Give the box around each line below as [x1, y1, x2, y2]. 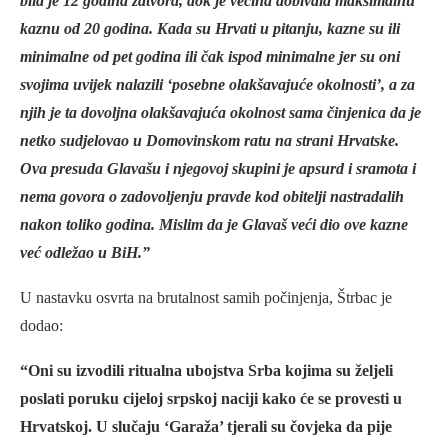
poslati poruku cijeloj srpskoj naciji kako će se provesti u [20, 390, 402, 408]
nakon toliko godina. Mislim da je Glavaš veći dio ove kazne [20, 216, 408, 234]
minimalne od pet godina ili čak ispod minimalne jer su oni [20, 48, 400, 66]
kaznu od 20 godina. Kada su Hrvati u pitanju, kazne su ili [20, 20, 400, 38]
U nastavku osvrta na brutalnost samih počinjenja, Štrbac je [20, 289, 392, 307]
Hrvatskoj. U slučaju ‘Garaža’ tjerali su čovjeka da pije [20, 418, 392, 436]
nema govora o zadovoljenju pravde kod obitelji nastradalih [20, 188, 404, 206]
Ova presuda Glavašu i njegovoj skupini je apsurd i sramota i [20, 160, 416, 178]
